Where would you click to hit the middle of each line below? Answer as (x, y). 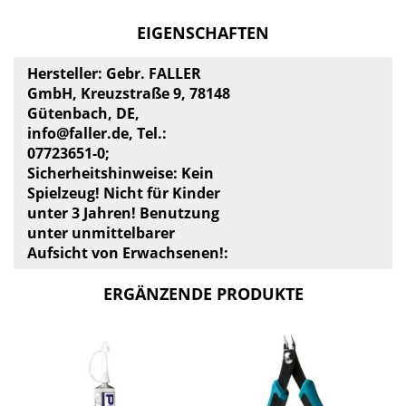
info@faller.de (78, 133)
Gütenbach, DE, (83, 113)
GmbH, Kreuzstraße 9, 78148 (129, 93)
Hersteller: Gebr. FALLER (114, 73)
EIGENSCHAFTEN (203, 32)
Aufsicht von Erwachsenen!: (128, 252)
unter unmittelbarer (101, 232)
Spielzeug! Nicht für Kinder (124, 193)
